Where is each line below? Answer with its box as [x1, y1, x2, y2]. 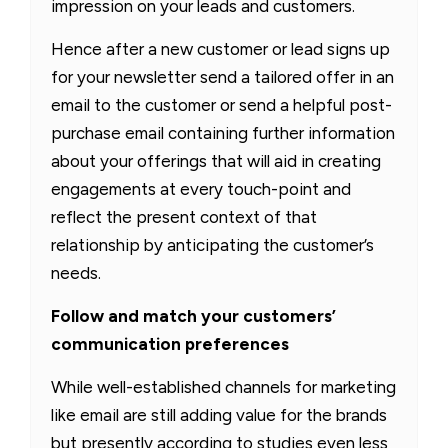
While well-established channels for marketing [51, 376, 396, 397]
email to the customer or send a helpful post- [51, 94, 392, 115]
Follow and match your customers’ [51, 305, 336, 326]
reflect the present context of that [51, 206, 317, 227]
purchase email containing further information [51, 122, 395, 143]
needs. [51, 262, 101, 283]
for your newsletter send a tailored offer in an [51, 66, 394, 87]
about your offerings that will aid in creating [51, 150, 381, 171]
